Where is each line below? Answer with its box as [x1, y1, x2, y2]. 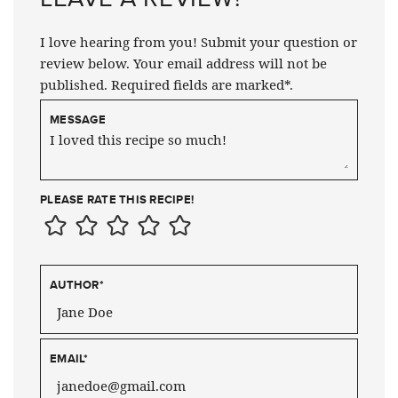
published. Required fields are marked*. [40, 75, 293, 93]
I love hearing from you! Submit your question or [40, 32, 357, 51]
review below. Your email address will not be [40, 53, 327, 72]
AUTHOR [50, 275, 99, 293]
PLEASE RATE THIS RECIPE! [40, 190, 195, 208]
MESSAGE [50, 110, 106, 128]
